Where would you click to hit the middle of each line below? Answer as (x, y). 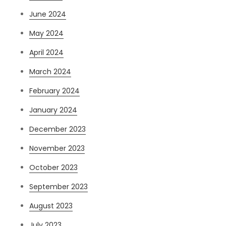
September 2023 (59, 187)
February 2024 (55, 91)
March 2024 (50, 72)
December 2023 (58, 129)
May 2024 (47, 34)
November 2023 (57, 149)
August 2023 (51, 206)
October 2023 (54, 168)
